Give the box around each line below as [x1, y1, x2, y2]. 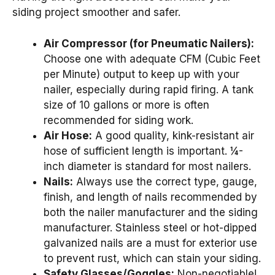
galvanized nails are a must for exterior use [44, 236, 257, 249]
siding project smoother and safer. [12, 6, 180, 19]
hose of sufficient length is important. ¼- [44, 144, 243, 157]
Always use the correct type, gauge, [73, 175, 257, 188]
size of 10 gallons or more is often [44, 98, 209, 111]
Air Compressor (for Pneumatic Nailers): [44, 37, 254, 50]
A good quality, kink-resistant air [92, 129, 254, 142]
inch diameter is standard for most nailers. [44, 160, 251, 172]
